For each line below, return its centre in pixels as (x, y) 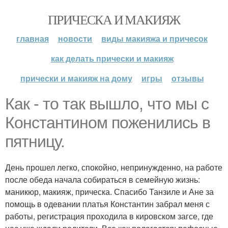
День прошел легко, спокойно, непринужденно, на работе (114, 167)
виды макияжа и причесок (154, 38)
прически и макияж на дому (76, 78)
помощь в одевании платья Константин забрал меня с (107, 204)
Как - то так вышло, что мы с (107, 104)
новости (75, 38)
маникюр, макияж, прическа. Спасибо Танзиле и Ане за (109, 192)
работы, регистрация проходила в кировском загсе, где (109, 216)
